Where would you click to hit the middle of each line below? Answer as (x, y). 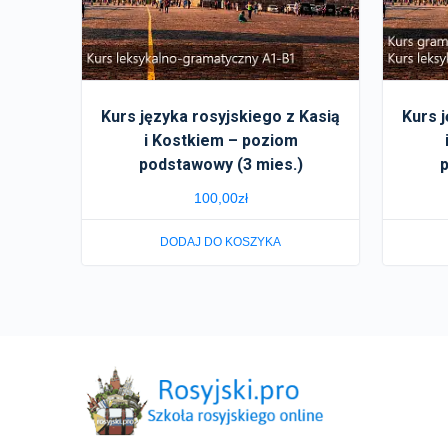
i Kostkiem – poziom (220, 141)
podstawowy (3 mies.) (220, 165)
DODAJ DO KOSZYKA (221, 242)
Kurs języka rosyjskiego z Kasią (221, 117)
